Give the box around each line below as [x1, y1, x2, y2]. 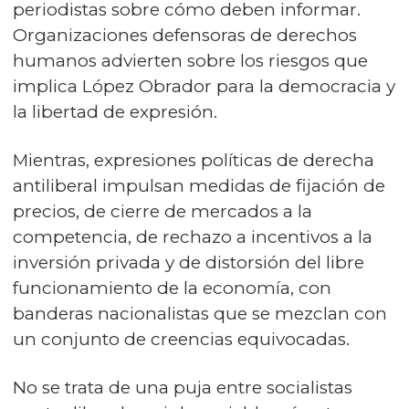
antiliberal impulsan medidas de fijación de [13, 174, 385, 196]
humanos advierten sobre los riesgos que [13, 49, 368, 71]
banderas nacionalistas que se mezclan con [13, 302, 387, 324]
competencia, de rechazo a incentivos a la [13, 225, 372, 247]
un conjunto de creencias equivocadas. [13, 328, 350, 350]
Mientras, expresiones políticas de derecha [13, 149, 374, 171]
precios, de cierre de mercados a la [13, 200, 312, 222]
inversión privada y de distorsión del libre [13, 251, 364, 273]
